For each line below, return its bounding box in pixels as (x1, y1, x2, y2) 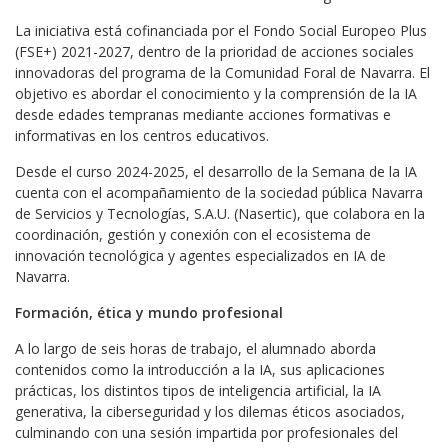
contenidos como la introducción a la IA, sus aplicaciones (15, 360, 385, 379)
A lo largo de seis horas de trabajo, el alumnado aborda (15, 339, 376, 358)
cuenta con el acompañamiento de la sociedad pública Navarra (15, 183, 423, 202)
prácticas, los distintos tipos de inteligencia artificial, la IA (15, 381, 381, 400)
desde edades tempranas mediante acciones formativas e (15, 105, 391, 124)
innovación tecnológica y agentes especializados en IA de (15, 246, 386, 265)
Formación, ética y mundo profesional (15, 303, 283, 322)
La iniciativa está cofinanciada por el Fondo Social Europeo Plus (15, 21, 427, 40)
